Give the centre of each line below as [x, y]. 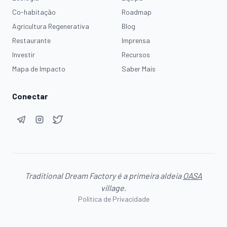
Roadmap [137, 12]
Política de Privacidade [113, 199]
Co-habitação [34, 12]
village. [113, 188]
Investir [24, 54]
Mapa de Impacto [39, 69]
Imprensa [136, 40]
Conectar [30, 96]
